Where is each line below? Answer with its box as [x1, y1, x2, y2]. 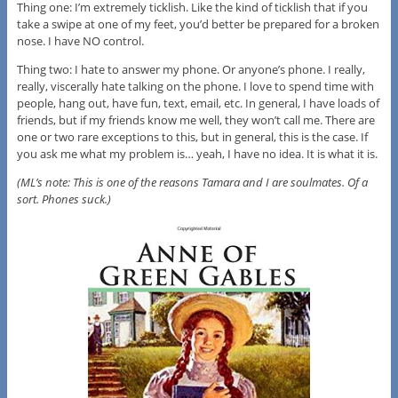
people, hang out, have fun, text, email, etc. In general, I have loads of [16, 95, 379, 112]
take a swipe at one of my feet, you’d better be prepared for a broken [16, 16, 379, 33]
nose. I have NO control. [16, 33, 144, 50]
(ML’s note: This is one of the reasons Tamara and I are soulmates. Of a [16, 174, 368, 191]
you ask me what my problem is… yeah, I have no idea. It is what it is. [16, 146, 378, 163]
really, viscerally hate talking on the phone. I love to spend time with [16, 78, 374, 95]
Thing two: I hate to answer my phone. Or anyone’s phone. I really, [16, 61, 365, 78]
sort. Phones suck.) [16, 191, 111, 208]
